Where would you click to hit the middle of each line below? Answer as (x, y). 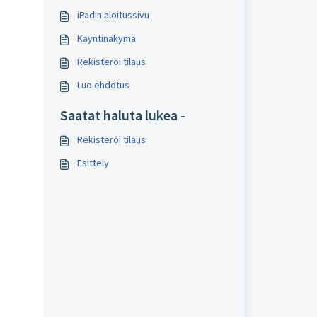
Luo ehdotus (103, 85)
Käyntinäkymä (106, 38)
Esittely (93, 163)
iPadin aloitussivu (113, 15)
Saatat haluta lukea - (122, 115)
